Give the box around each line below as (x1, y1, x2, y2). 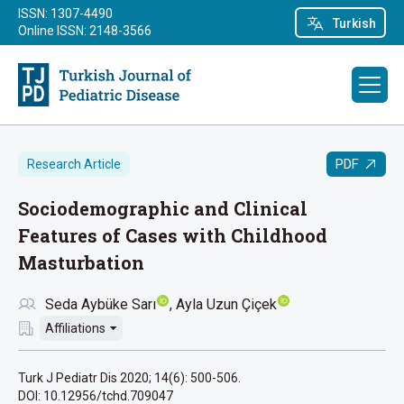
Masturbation (18, 251, 144, 274)
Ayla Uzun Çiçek (176, 296, 277, 313)
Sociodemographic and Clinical (18, 197, 308, 220)
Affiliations (45, 321, 106, 335)
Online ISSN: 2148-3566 (18, 23, 151, 38)
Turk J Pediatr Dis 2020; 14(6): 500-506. (18, 371, 241, 385)
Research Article (27, 157, 121, 171)
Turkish (332, 15, 376, 31)
